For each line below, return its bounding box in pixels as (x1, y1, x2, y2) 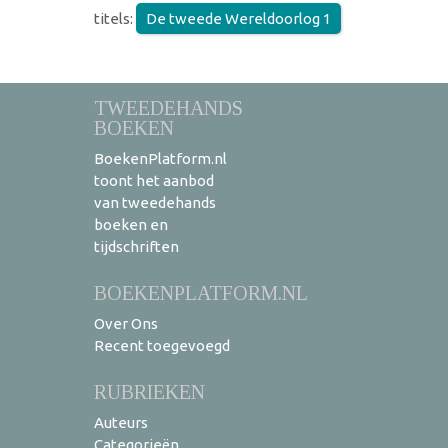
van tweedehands (94, 194, 216, 212)
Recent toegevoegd (94, 337, 230, 355)
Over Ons (94, 315, 158, 333)
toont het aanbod (94, 172, 214, 190)
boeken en (94, 216, 168, 234)
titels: (94, 10, 136, 28)
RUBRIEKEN (94, 381, 205, 404)
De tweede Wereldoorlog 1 (146, 10, 331, 28)
